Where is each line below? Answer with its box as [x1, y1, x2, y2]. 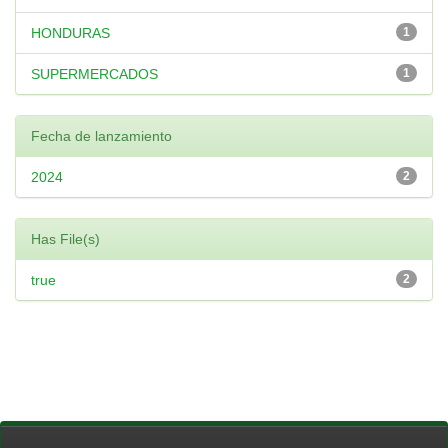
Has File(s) [31, 231, 100, 247]
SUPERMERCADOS [31, 66, 158, 82]
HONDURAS [31, 25, 110, 41]
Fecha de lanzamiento [31, 128, 172, 144]
